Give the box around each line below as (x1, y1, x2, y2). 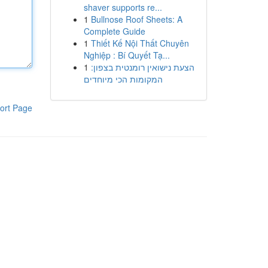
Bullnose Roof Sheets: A (90, 13, 182, 25)
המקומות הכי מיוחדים (83, 73, 163, 85)
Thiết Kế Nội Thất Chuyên (90, 37, 189, 49)
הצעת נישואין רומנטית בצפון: (90, 61, 194, 73)
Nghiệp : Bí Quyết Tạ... (83, 49, 170, 61)
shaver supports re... (83, 1, 162, 13)
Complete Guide (83, 25, 145, 37)
